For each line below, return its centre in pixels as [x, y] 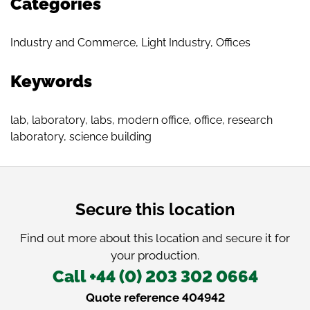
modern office [153, 120]
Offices [233, 42]
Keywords [51, 81]
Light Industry [176, 42]
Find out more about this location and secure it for [155, 238]
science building [110, 136]
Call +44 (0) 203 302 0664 [155, 276]
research [250, 120]
